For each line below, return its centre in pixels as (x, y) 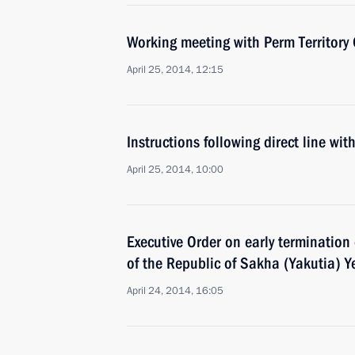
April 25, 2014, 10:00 (175, 170)
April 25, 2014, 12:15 (175, 70)
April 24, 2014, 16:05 (175, 291)
